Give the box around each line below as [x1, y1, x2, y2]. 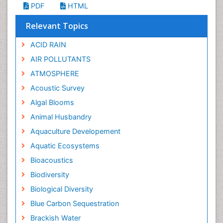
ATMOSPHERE [30, 69, 79, 78]
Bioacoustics [30, 156, 73, 164]
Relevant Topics [26, 20, 88, 31]
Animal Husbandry [30, 112, 92, 121]
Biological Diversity [30, 185, 93, 193]
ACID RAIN [30, 40, 66, 49]
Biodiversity [30, 170, 69, 179]
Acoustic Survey [30, 84, 85, 92]
